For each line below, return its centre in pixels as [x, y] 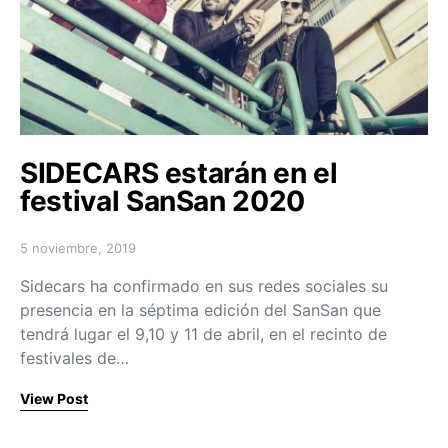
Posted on [51, 256]
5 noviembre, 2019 [78, 248]
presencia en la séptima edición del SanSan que [200, 310]
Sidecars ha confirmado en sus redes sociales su [204, 286]
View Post [54, 399]
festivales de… [74, 358]
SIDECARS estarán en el [179, 173]
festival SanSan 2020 [162, 201]
